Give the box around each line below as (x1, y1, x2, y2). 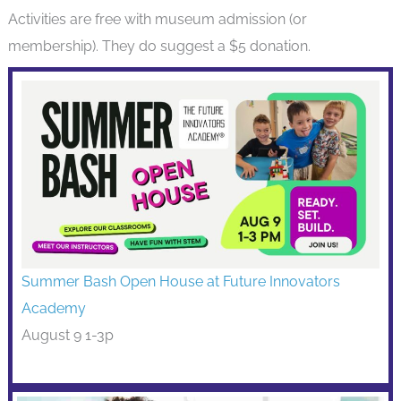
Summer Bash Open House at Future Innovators (21, 272, 340, 290)
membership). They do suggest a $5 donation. (7, 37, 311, 55)
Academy (21, 299, 86, 317)
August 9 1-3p (21, 326, 114, 344)
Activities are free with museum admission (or (7, 10, 307, 28)
